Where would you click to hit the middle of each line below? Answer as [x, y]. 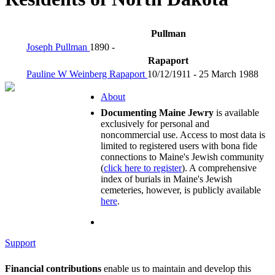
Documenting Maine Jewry [157, 112]
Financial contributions [53, 268]
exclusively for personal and [155, 123]
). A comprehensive [219, 168]
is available [236, 112]
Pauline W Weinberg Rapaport [87, 74]
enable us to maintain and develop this [176, 268]
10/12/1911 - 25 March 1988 [203, 74]
